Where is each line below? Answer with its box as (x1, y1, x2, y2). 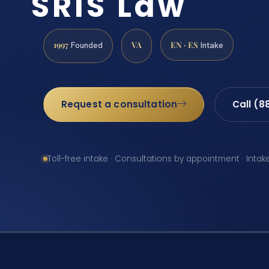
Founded (68, 40, 103, 51)
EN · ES (171, 39, 198, 50)
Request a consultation (61, 98, 178, 111)
